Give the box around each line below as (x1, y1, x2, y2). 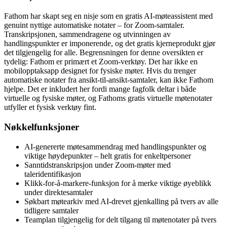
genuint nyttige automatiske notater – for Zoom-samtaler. (4, 21, 184, 30)
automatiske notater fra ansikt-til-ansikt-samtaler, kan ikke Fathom (4, 75, 213, 85)
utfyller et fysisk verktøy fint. (4, 103, 96, 112)
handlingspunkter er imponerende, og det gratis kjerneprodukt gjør (4, 39, 215, 48)
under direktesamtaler (24, 187, 93, 197)
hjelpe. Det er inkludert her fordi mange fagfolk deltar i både (4, 85, 196, 94)
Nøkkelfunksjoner (4, 122, 79, 133)
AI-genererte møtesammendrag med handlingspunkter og (24, 142, 206, 151)
